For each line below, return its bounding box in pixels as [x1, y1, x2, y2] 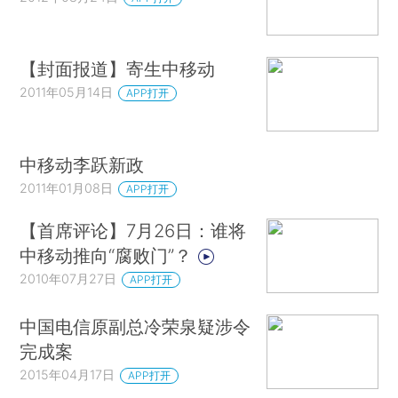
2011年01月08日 [20, 179, 114, 195]
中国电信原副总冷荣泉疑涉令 [20, 315, 251, 338]
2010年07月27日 [20, 271, 117, 287]
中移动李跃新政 [20, 153, 145, 176]
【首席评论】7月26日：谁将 [20, 219, 247, 243]
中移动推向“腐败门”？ [20, 244, 198, 267]
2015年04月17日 [20, 366, 115, 382]
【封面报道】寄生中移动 [20, 58, 216, 81]
